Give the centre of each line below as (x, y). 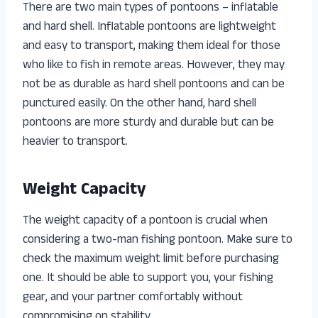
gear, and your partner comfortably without (133, 298)
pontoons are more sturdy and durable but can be (148, 123)
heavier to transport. (75, 142)
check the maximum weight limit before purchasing (151, 259)
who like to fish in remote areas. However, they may (154, 66)
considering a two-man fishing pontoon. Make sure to (158, 240)
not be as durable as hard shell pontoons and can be (154, 85)
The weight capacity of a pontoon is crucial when (145, 221)
